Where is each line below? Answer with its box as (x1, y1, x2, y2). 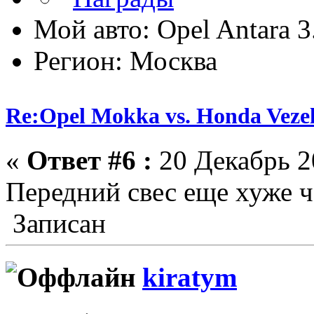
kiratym (142, 261, 237, 292)
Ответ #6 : (27, 145, 152, 176)
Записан (6, 208, 106, 239)
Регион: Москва (34, 46, 217, 76)
